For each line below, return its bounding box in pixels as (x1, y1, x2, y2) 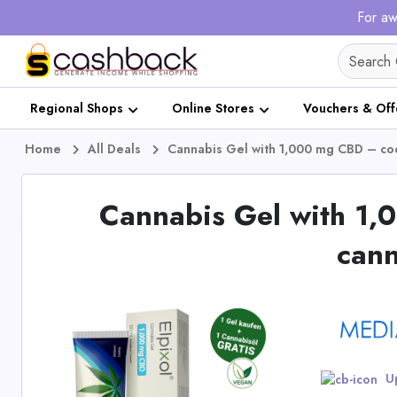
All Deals (88, 140, 141, 158)
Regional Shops (30, 99, 123, 117)
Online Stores (172, 99, 254, 117)
